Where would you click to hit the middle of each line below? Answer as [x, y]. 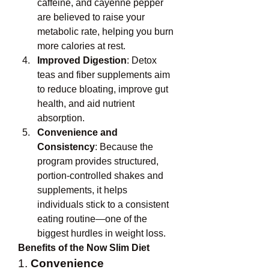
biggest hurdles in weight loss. [101, 233]
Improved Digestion [82, 60]
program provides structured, [98, 161]
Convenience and [77, 132]
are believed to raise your [91, 17]
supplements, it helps [82, 190]
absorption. [61, 118]
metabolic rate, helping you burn [105, 32]
